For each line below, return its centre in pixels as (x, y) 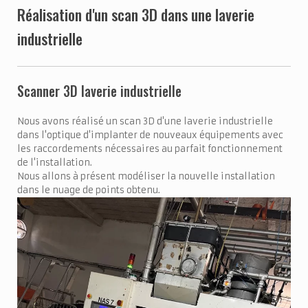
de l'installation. (55, 163)
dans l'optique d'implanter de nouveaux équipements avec (150, 135)
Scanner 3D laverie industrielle (99, 91)
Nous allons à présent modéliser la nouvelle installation (146, 177)
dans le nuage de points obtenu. (89, 190)
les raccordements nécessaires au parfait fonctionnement (150, 149)
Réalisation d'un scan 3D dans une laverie (136, 15)
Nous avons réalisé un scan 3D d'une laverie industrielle (145, 122)
